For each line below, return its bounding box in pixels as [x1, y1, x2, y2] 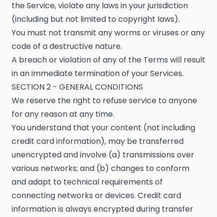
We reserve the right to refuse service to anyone [12, 95, 197, 107]
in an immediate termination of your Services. [12, 68, 184, 79]
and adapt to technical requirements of [12, 176, 163, 188]
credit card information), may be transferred [12, 136, 184, 147]
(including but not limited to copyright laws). [12, 14, 180, 25]
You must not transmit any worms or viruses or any [12, 27, 205, 39]
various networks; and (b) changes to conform [12, 163, 189, 174]
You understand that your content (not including [12, 122, 195, 134]
